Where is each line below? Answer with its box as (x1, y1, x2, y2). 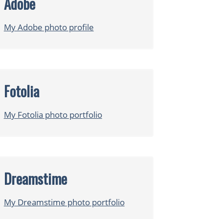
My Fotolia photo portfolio (3, 109, 102, 121)
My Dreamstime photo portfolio (3, 197, 125, 208)
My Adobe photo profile (3, 21, 94, 33)
